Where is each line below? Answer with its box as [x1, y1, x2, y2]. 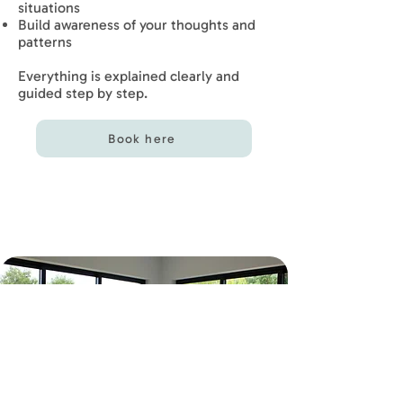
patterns [18, 33, 72, 50]
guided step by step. [18, 85, 148, 102]
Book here [108, 130, 176, 147]
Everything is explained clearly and [18, 67, 239, 85]
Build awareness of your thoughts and [18, 16, 255, 33]
